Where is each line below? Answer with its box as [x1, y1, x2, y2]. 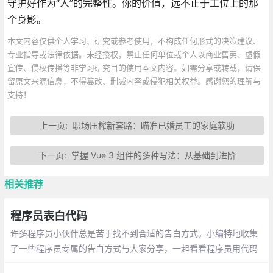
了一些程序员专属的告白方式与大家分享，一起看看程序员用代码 [10, 243, 258, 253]
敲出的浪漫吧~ [10, 258, 67, 269]
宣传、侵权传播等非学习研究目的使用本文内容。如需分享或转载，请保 [7, 62, 261, 73]
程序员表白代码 [10, 209, 87, 222]
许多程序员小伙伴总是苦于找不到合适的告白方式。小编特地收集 [10, 227, 258, 238]
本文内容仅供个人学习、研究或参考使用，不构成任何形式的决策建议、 [7, 35, 261, 46]
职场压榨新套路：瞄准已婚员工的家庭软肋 [72, 119, 235, 130]
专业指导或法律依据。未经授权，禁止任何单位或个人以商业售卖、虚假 [7, 49, 261, 59]
